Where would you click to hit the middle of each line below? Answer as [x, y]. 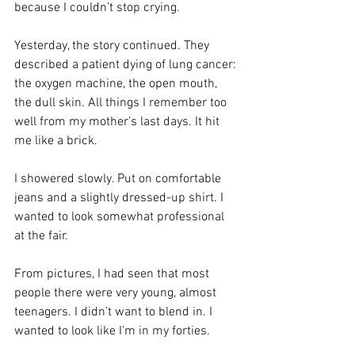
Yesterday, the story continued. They [113, 46]
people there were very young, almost [117, 293]
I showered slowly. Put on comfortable [119, 179]
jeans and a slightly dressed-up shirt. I [120, 198]
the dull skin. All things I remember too [122, 103]
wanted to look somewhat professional [121, 217]
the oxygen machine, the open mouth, [117, 84]
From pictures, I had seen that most [113, 274]
